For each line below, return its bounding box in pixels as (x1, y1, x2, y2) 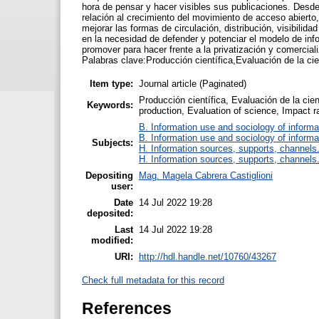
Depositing (85, 169, 133, 181)
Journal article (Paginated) (139, 78, 246, 89)
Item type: (90, 78, 133, 89)
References (82, 298, 172, 318)
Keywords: (87, 99, 133, 110)
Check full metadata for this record (82, 274, 224, 286)
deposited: (87, 207, 133, 219)
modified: (91, 234, 133, 246)
